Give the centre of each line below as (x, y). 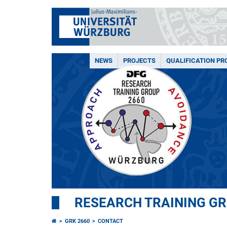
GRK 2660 (77, 221)
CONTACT (110, 221)
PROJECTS (139, 61)
